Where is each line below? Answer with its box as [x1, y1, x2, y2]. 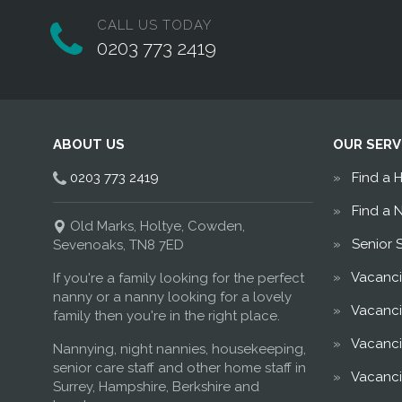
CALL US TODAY [97, 17, 212, 34]
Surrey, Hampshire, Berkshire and [52, 378, 259, 395]
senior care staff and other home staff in [52, 359, 306, 376]
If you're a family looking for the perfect [52, 269, 304, 286]
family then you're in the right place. [52, 307, 280, 324]
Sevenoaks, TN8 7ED [52, 236, 184, 253]
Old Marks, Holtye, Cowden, [66, 217, 245, 234]
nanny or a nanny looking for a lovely [52, 288, 292, 305]
